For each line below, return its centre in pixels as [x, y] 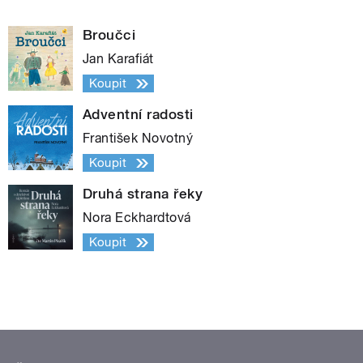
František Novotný [138, 139]
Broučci [109, 35]
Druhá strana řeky [143, 194]
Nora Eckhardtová [137, 218]
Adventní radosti [138, 115]
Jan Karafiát [118, 59]
